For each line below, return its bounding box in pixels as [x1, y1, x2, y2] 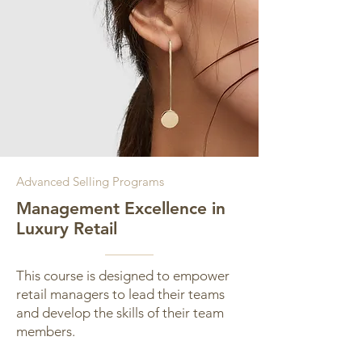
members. [16, 323, 75, 339]
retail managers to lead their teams [16, 286, 225, 302]
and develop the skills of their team [16, 305, 224, 321]
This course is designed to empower [16, 267, 229, 284]
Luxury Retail [16, 218, 117, 238]
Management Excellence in [16, 198, 225, 218]
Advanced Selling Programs [16, 174, 164, 189]
